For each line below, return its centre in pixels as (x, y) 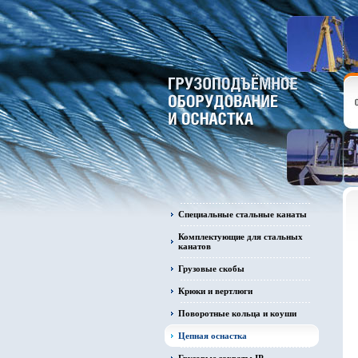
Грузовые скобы (211, 268)
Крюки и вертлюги (215, 291)
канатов (195, 246)
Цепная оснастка (213, 336)
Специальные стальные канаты (243, 214)
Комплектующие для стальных (241, 237)
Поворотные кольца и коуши (237, 313)
